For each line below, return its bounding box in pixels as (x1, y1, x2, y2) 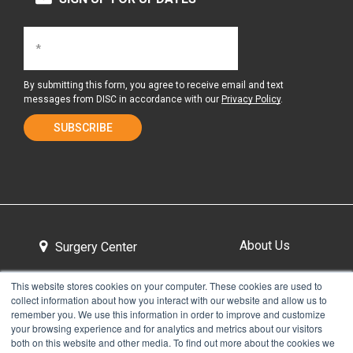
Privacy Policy (221, 94, 281, 106)
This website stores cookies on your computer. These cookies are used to (11, 279, 322, 292)
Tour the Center (46, 300, 130, 316)
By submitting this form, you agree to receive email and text (24, 80, 284, 91)
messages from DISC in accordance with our (24, 94, 221, 106)
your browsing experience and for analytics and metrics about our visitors (11, 321, 322, 335)
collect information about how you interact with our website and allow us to (11, 293, 327, 307)
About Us (240, 238, 290, 254)
